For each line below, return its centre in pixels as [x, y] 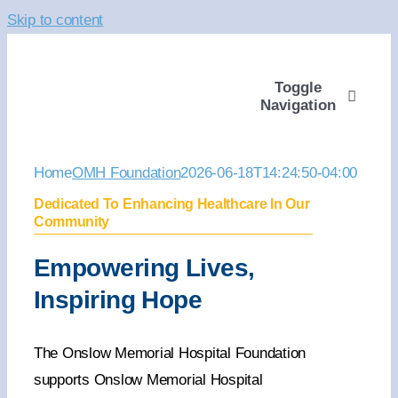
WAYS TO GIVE [308, 212]
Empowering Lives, [144, 268]
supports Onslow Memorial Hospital [148, 380]
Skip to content [56, 20]
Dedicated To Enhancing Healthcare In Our [171, 204]
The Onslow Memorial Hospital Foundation [170, 353]
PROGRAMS [298, 388]
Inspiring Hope [118, 300]
